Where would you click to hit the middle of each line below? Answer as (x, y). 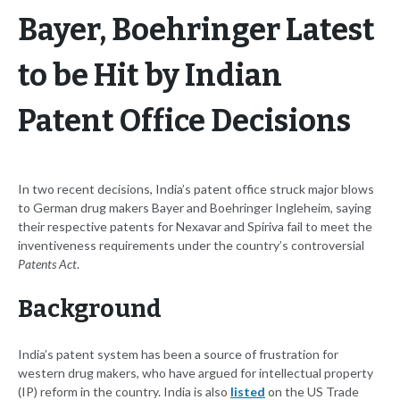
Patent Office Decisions (184, 121)
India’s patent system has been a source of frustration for (178, 354)
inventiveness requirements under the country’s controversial (191, 246)
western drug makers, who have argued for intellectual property (196, 373)
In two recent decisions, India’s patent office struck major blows (196, 189)
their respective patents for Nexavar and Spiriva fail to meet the (195, 227)
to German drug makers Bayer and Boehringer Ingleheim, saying (195, 208)
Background (90, 309)
